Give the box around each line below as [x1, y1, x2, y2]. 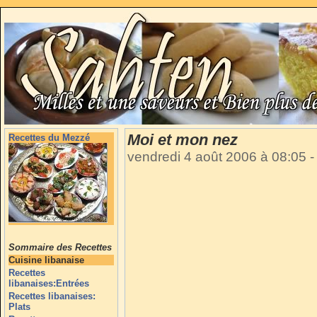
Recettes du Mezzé [8, 132, 90, 143]
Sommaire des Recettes [8, 242, 112, 253]
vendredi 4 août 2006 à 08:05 [127, 149, 310, 164]
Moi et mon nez [127, 131, 238, 149]
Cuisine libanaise [8, 255, 84, 265]
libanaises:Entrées [8, 278, 89, 289]
